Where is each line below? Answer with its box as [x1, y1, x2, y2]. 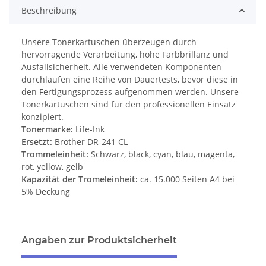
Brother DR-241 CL [52, 136, 130, 148]
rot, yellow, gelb [21, 161, 85, 173]
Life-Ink [73, 123, 104, 135]
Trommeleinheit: [21, 148, 88, 160]
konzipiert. [21, 111, 64, 123]
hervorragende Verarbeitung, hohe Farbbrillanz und [21, 49, 229, 61]
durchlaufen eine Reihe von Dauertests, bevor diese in [21, 74, 238, 85]
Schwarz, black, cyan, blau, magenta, [88, 148, 235, 160]
